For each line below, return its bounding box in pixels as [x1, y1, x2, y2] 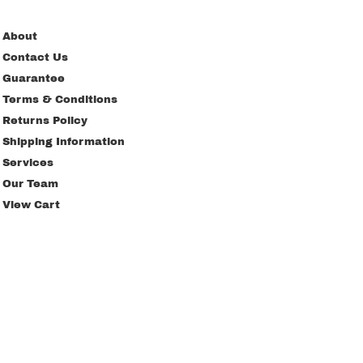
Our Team [2, 178, 58, 190]
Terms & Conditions [2, 94, 117, 105]
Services [2, 157, 53, 169]
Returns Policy [2, 115, 88, 126]
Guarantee [2, 73, 65, 84]
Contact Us [2, 52, 68, 63]
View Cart [2, 199, 60, 211]
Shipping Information [2, 136, 125, 147]
